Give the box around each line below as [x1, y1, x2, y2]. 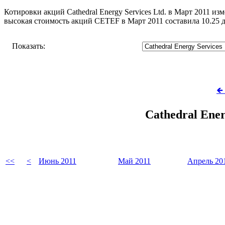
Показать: [12, 41, 45, 50]
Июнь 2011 [39, 156, 76, 165]
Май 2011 [118, 156, 151, 165]
